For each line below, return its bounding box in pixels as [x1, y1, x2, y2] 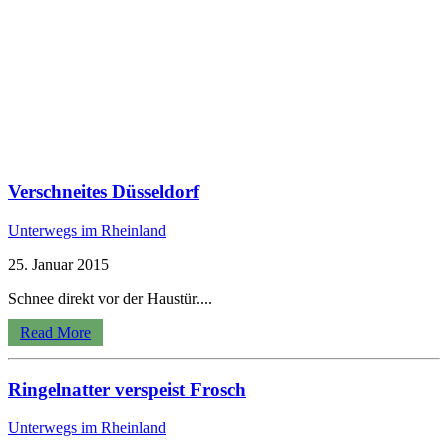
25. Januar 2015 [8, 255, 109, 273]
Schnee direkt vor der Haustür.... [8, 289, 212, 307]
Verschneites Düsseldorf [8, 181, 199, 203]
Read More [20, 323, 91, 341]
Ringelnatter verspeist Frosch [8, 378, 246, 400]
